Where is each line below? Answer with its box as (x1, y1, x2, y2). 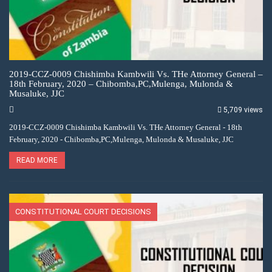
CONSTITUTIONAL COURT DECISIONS (15, 206, 151, 216)
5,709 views (223, 105, 263, 114)
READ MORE (16, 155, 58, 165)
